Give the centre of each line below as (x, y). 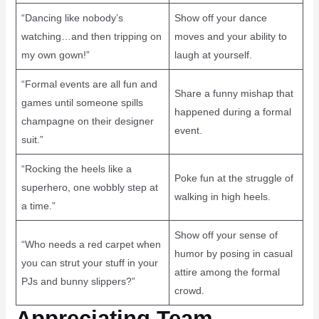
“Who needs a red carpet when (91, 244)
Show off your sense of (226, 235)
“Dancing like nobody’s (72, 17)
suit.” (32, 139)
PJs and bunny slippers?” (78, 281)
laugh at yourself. (213, 54)
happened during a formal (232, 111)
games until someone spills (82, 102)
